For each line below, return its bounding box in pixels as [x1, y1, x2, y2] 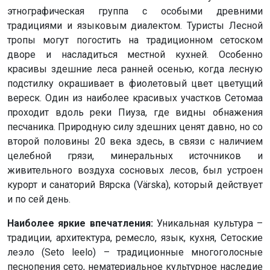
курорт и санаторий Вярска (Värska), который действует [7, 179, 263, 191]
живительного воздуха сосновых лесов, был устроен [7, 165, 263, 177]
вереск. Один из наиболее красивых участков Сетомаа [7, 92, 263, 104]
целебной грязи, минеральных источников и [7, 150, 263, 162]
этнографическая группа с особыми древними [7, 5, 263, 17]
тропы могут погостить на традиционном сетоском [7, 34, 263, 46]
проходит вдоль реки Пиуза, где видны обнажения [7, 107, 263, 119]
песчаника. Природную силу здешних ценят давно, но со [7, 121, 263, 133]
